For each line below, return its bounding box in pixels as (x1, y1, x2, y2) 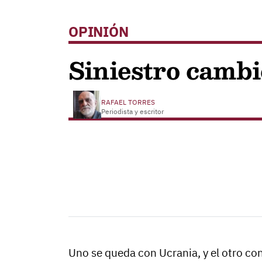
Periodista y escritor (101, 107, 164, 116)
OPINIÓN (68, 22, 129, 41)
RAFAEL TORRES (101, 98, 157, 106)
